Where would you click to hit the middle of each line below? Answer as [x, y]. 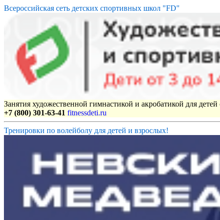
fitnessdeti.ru [87, 113]
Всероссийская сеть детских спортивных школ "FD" [92, 8]
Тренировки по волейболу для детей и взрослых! [86, 131]
